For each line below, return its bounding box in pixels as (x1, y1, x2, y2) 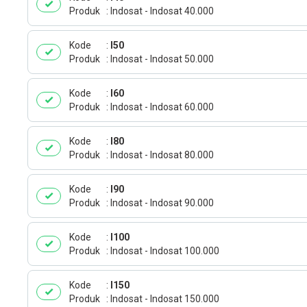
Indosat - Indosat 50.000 (110, 53, 214, 64)
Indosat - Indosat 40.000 (110, 5, 214, 16)
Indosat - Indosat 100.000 (110, 245, 219, 256)
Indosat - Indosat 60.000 (110, 101, 214, 112)
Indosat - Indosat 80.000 (110, 149, 214, 160)
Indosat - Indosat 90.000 (110, 197, 214, 208)
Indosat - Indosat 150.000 (110, 293, 219, 304)
